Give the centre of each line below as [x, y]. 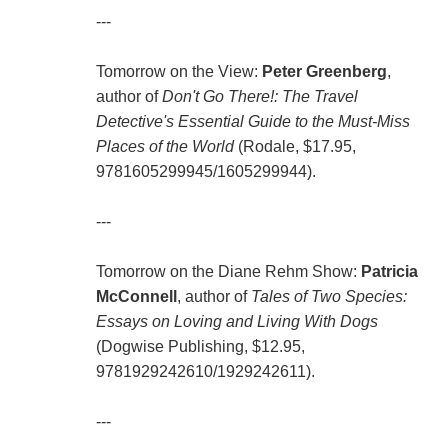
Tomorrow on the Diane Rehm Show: [228, 272]
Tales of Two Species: [328, 297]
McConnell [136, 297]
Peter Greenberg [324, 72]
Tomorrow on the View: [178, 72]
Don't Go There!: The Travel [259, 97]
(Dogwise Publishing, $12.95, [200, 347]
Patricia [389, 272]
